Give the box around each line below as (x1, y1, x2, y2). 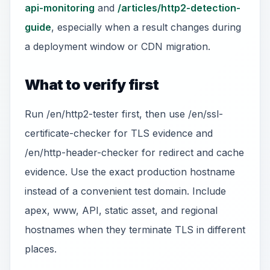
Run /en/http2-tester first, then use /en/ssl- (25, 108, 223, 120)
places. (25, 243, 57, 255)
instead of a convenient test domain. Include (25, 185, 226, 197)
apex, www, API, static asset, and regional (25, 204, 218, 216)
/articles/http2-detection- (118, 2, 240, 14)
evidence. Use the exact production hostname (25, 166, 235, 178)
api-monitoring (25, 2, 95, 14)
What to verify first (25, 76, 159, 93)
